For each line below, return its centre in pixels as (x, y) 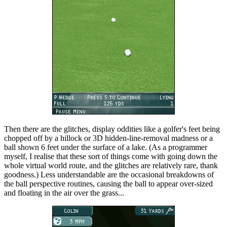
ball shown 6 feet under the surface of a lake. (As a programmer (106, 147)
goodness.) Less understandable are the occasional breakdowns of (109, 175)
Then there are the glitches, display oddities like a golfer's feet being (112, 129)
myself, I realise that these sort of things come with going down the (111, 157)
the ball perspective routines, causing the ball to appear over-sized (108, 184)
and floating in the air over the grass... (64, 193)
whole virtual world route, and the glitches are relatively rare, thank (111, 166)
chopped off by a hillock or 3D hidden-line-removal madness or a (108, 138)
